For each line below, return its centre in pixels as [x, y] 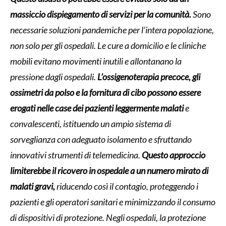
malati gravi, [33, 186]
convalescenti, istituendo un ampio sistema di [91, 123]
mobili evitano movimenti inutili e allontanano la [96, 61]
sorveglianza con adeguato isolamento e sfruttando [101, 139]
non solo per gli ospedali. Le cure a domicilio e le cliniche [108, 45]
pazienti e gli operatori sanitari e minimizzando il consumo [113, 202]
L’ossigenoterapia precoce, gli [148, 76]
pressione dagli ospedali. [53, 76]
